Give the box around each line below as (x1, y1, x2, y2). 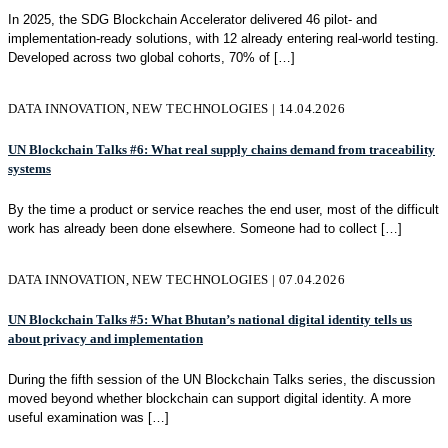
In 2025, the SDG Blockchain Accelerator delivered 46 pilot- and (8, 12, 377, 28)
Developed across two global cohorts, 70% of (8, 50, 270, 66)
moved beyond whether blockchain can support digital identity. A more (8, 391, 411, 407)
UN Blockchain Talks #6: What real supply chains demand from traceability (8, 141, 435, 157)
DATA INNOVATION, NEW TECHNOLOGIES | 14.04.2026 (8, 101, 346, 117)
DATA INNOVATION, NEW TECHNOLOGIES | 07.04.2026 (8, 271, 346, 287)
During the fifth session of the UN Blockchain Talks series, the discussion (8, 372, 435, 388)
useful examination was (8, 410, 144, 426)
